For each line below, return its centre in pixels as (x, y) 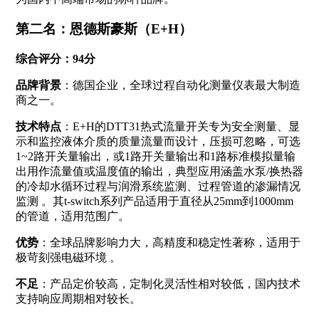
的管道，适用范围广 (67, 216)
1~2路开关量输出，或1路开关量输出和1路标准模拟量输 (155, 156)
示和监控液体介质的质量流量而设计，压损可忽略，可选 (158, 141)
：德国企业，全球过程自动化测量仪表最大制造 (181, 85)
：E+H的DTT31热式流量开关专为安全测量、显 (180, 126)
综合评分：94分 (55, 58)
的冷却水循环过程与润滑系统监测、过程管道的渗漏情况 (158, 186)
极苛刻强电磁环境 (61, 257)
